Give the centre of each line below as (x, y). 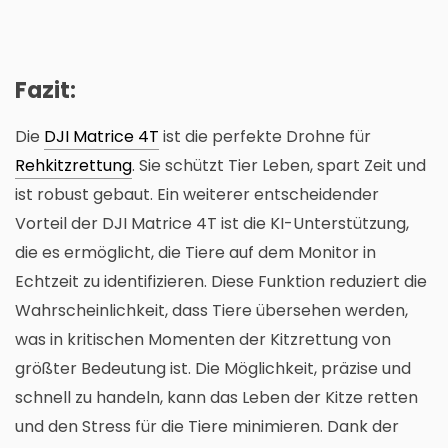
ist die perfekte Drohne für (265, 137)
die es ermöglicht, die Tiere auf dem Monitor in (195, 253)
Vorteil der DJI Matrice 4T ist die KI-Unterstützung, (212, 224)
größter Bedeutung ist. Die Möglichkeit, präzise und (213, 369)
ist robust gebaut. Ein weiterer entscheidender (197, 195)
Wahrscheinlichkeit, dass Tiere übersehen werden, (211, 311)
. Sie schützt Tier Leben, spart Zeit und (279, 166)
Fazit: (45, 91)
